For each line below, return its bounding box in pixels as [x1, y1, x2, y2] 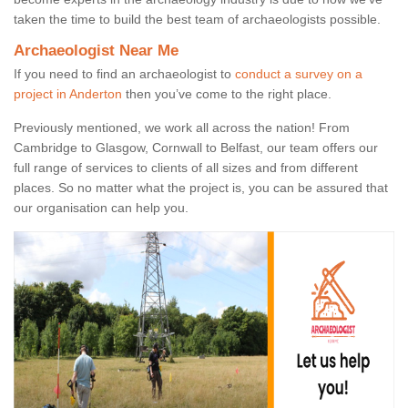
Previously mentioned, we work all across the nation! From [14, 120, 350, 136]
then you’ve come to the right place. [122, 87, 331, 102]
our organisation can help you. [14, 200, 189, 216]
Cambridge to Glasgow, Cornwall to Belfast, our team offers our [14, 140, 378, 156]
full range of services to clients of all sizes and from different [14, 160, 358, 176]
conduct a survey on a [235, 66, 362, 82]
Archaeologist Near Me [14, 42, 178, 60]
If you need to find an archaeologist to [14, 66, 235, 82]
